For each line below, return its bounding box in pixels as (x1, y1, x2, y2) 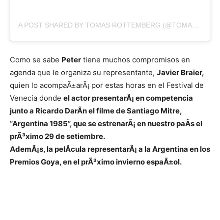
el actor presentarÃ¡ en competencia (63, 93, 193, 103)
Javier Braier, (157, 68, 204, 78)
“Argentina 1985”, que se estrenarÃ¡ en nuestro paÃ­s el (10, 119, 202, 129)
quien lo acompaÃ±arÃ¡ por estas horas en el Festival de (10, 81, 204, 90)
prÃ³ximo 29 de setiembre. (10, 132, 105, 141)
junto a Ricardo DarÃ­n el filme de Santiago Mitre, (10, 106, 182, 116)
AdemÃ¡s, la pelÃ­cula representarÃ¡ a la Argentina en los (10, 144, 210, 154)
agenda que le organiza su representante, (10, 68, 157, 78)
